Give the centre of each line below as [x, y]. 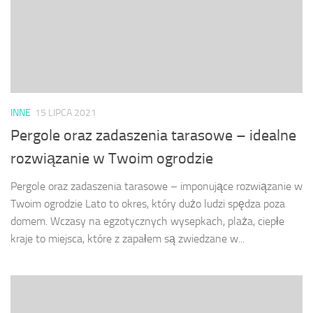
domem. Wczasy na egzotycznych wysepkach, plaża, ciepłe [147, 221]
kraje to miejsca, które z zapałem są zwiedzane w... [128, 238]
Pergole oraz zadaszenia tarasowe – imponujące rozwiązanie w [156, 186]
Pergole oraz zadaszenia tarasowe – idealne [153, 135]
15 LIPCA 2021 [66, 112]
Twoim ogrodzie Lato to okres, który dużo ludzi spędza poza [148, 203]
